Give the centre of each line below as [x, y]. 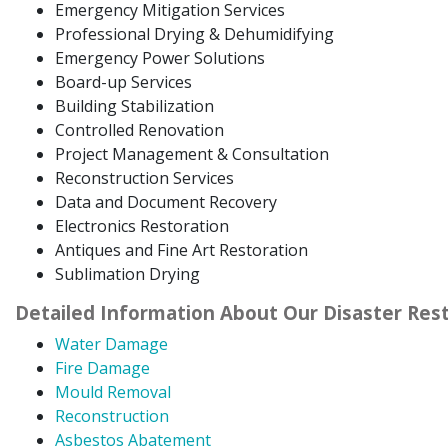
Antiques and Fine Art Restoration [181, 249]
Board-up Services [123, 81]
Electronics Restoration [142, 225]
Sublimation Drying [127, 273]
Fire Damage [102, 367]
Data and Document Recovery [166, 201]
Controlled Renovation [139, 129]
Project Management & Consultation [192, 153]
